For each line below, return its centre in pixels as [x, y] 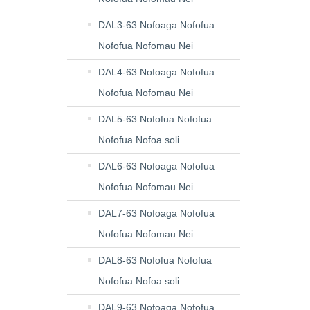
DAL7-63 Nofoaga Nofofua [156, 213]
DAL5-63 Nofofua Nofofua [155, 119]
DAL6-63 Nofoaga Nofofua [156, 166]
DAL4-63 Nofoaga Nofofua [156, 72]
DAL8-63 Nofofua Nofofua [155, 260]
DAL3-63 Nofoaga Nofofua [156, 25]
